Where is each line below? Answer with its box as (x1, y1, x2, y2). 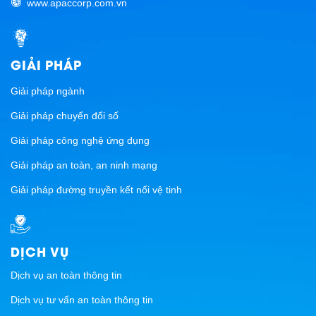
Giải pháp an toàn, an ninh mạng (11, 159, 157, 171)
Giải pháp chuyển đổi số (11, 110, 119, 122)
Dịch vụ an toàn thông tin (11, 269, 122, 281)
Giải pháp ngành (11, 85, 85, 97)
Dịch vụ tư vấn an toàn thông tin (11, 293, 153, 305)
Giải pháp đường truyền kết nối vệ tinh (11, 184, 182, 196)
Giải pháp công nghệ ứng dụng (11, 135, 150, 147)
